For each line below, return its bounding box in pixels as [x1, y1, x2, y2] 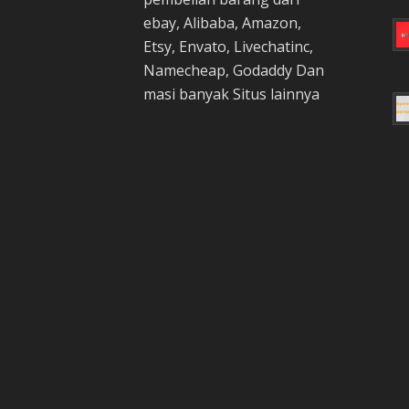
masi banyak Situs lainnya [143, 84, 320, 105]
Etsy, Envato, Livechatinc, [143, 37, 313, 58]
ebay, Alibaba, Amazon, [143, 13, 301, 34]
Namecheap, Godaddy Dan [143, 60, 324, 81]
